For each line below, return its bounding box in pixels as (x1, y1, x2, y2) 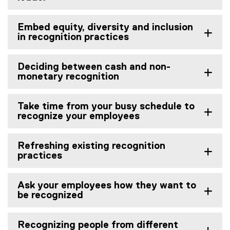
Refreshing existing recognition (17, 141, 165, 151)
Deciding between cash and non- (17, 62, 170, 72)
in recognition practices (17, 32, 129, 42)
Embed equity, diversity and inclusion (17, 22, 193, 32)
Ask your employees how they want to (17, 180, 196, 190)
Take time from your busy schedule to (17, 101, 195, 111)
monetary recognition (17, 71, 119, 82)
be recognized (17, 190, 83, 200)
